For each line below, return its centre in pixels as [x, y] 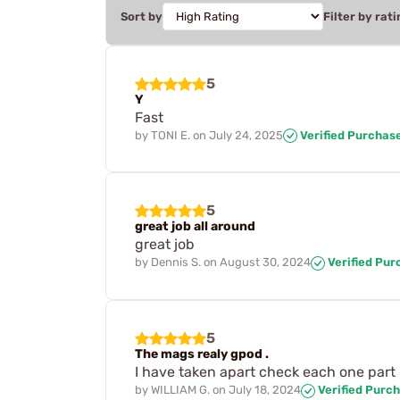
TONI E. [171, 135]
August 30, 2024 [265, 262]
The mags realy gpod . [202, 354]
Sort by [142, 16]
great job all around [195, 227]
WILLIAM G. [180, 390]
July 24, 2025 [246, 135]
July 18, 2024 [265, 390]
